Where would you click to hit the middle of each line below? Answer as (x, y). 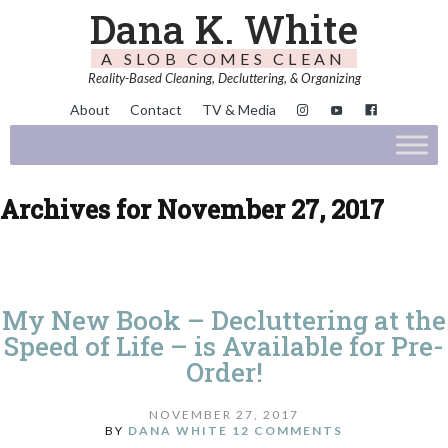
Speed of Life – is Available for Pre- (224, 346)
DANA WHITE (178, 430)
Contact (156, 110)
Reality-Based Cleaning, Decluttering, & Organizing (224, 78)
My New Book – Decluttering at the (224, 320)
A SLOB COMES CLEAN (224, 58)
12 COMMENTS (287, 430)
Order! (224, 372)
